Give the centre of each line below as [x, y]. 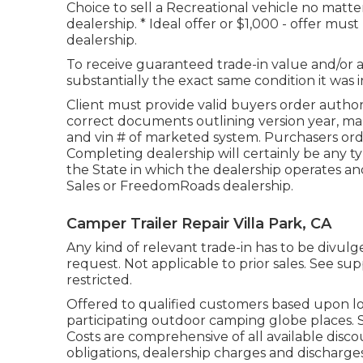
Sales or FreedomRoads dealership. [180, 186]
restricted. [99, 280]
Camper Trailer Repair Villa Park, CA [199, 223]
